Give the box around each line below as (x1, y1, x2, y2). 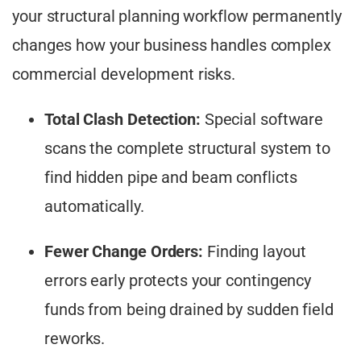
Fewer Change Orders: (44, 241, 203, 261)
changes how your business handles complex (12, 35, 331, 55)
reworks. (44, 328, 106, 348)
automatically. (44, 196, 144, 216)
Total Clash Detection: (44, 109, 201, 129)
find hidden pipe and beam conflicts (44, 167, 297, 187)
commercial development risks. (12, 64, 236, 84)
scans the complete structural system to (44, 138, 331, 158)
